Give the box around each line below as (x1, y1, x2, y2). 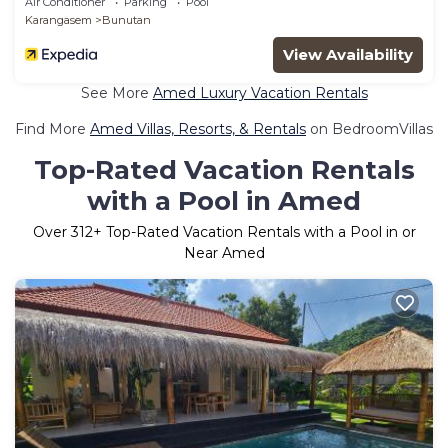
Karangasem (25, 12, 92, 27)
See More (80, 83, 153, 102)
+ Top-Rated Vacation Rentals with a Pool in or (92, 222, 416, 241)
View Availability (283, 44, 413, 64)
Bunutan (102, 12, 151, 27)
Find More (15, 119, 90, 138)
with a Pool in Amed (87, 184, 361, 217)
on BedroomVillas (306, 119, 433, 138)
